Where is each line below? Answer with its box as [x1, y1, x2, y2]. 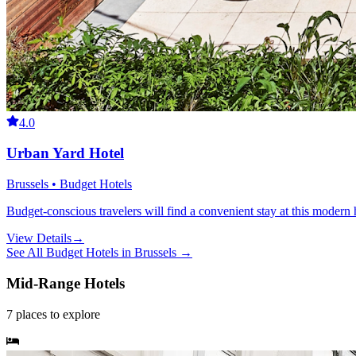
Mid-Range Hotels [6, 274, 125, 292]
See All [6, 246, 46, 260]
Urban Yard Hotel [6, 145, 124, 162]
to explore [47, 307, 100, 321]
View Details [6, 231, 72, 246]
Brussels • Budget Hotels [6, 177, 132, 192]
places [16, 307, 47, 321]
